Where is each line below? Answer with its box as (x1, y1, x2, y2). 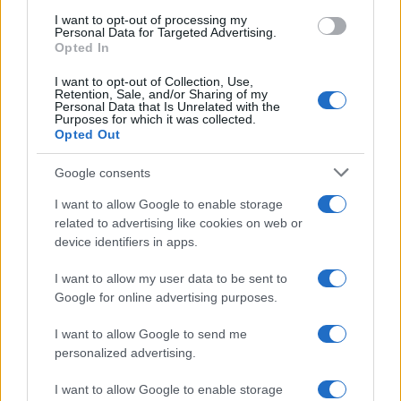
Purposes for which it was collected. (55, 112, 256, 126)
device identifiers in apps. (55, 235, 198, 249)
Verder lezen (14, 67, 132, 99)
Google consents (55, 165, 150, 180)
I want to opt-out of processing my (55, 13, 247, 27)
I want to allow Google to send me (55, 327, 247, 341)
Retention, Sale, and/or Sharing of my (55, 87, 268, 101)
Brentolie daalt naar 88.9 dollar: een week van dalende (14, 368, 333, 388)
